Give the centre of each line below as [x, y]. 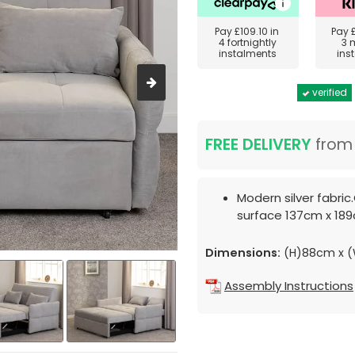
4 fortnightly [248, 42]
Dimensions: [243, 253]
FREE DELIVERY [258, 145]
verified [328, 92]
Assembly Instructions [289, 286]
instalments [248, 53]
